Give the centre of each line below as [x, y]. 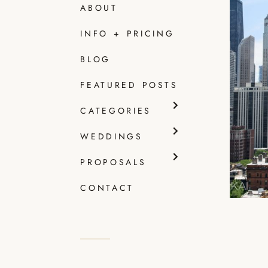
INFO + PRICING [127, 34]
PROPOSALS [113, 162]
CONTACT [107, 188]
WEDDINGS [112, 137]
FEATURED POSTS [129, 85]
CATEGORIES [116, 111]
